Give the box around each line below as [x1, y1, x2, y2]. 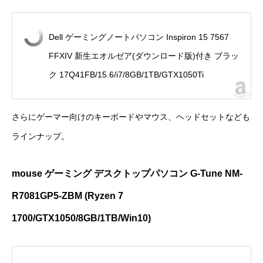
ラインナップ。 [12, 131, 69, 141]
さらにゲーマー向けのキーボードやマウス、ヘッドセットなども [12, 112, 250, 122]
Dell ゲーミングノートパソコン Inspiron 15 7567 [49, 32, 229, 42]
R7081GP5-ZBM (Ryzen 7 [12, 191, 123, 201]
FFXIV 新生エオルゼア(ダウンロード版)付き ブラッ [49, 51, 239, 61]
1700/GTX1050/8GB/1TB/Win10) [12, 213, 151, 224]
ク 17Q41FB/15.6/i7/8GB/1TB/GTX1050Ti [49, 70, 204, 80]
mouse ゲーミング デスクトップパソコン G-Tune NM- [12, 168, 242, 179]
